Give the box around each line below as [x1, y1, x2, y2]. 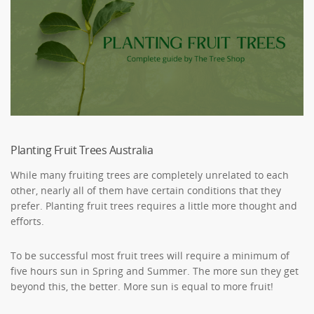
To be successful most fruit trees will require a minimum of [11, 248, 289, 262]
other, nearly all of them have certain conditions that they [11, 183, 281, 197]
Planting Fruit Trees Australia [11, 142, 153, 158]
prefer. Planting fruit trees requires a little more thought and [11, 198, 297, 212]
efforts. [11, 214, 44, 228]
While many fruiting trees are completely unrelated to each [11, 168, 289, 182]
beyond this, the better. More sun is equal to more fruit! [11, 279, 273, 293]
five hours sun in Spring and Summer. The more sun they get [11, 264, 299, 278]
